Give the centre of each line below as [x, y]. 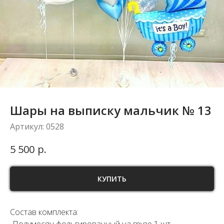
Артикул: [28, 126]
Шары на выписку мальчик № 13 [111, 110]
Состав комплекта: [44, 212]
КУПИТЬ [112, 178]
